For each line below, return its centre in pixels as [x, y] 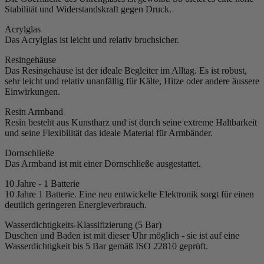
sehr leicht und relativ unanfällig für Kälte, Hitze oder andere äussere [132, 81]
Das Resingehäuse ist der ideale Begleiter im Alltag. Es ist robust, [126, 71]
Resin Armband [34, 112]
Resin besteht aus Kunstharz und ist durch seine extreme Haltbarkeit [131, 123]
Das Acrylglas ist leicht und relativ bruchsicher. [92, 40]
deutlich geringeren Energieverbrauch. [76, 205]
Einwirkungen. [32, 92]
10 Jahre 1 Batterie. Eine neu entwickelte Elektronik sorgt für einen [129, 194]
